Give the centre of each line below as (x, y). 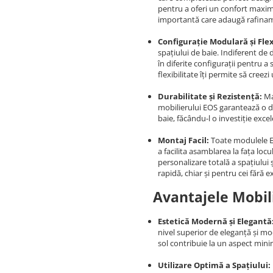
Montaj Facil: (183, 140)
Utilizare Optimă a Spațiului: (214, 265)
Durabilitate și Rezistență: (210, 96)
